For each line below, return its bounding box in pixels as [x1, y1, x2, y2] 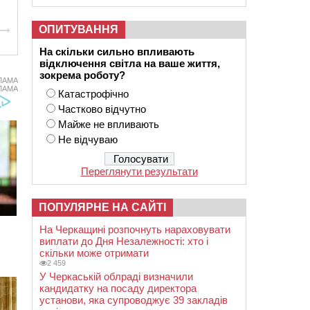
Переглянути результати [80, 165, 198, 177]
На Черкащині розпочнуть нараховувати [39, 224, 230, 235]
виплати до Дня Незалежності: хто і [39, 235, 208, 247]
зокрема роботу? [39, 69, 125, 81]
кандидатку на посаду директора [39, 282, 197, 294]
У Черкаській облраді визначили [39, 271, 193, 282]
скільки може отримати [39, 247, 149, 259]
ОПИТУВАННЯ [39, 24, 118, 35]
